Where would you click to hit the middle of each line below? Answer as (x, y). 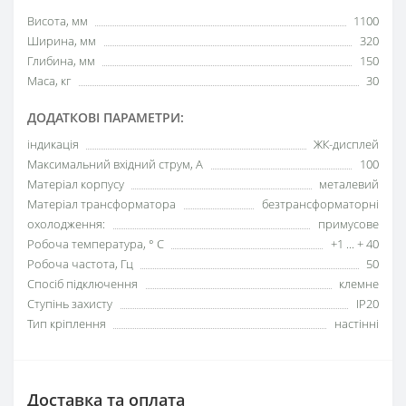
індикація (53, 144)
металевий (349, 184)
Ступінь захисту (70, 303)
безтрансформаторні (320, 203)
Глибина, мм (61, 60)
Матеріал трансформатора (101, 203)
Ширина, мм (62, 40)
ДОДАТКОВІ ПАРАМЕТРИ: (106, 117)
